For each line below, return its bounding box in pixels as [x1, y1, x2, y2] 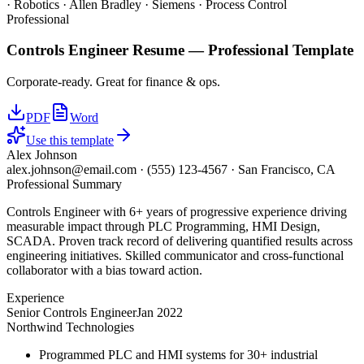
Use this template [26, 133, 114, 147]
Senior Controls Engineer [6, 305, 136, 319]
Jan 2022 [136, 305, 183, 319]
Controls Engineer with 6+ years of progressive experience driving [6, 205, 347, 219]
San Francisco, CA [238, 162, 336, 176]
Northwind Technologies [6, 320, 134, 334]
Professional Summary [6, 177, 122, 191]
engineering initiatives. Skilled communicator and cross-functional [6, 249, 344, 262]
